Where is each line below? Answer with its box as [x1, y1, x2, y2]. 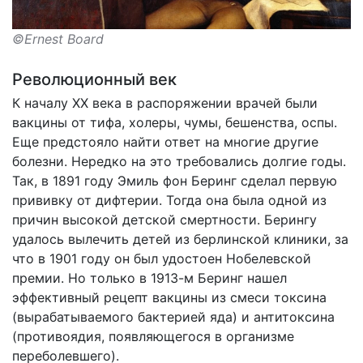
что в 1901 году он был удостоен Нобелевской [12, 250, 311, 267]
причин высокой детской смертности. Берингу [12, 211, 317, 228]
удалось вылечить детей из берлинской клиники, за [12, 230, 348, 247]
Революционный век [12, 69, 177, 89]
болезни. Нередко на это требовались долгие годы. [12, 152, 346, 169]
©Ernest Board [12, 30, 104, 47]
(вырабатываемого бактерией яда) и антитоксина [12, 308, 335, 325]
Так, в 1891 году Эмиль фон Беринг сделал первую [12, 172, 337, 189]
